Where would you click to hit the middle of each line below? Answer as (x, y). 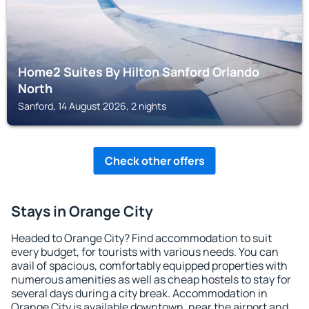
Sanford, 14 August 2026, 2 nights (92, 106)
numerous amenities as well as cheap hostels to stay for (151, 279)
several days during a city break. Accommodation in (139, 293)
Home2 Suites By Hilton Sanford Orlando (139, 72)
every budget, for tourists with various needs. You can (145, 252)
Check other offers (154, 161)
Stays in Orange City (82, 211)
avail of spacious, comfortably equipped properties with (149, 266)
